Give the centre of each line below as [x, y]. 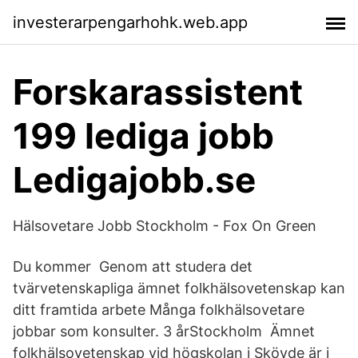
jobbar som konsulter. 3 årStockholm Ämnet [164, 331]
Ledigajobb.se [134, 180]
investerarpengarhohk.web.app [130, 22]
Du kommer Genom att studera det [133, 267]
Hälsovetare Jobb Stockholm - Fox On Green [165, 226]
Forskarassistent [158, 92]
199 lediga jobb [143, 136]
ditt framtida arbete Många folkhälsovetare [159, 310]
